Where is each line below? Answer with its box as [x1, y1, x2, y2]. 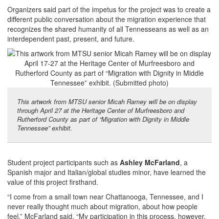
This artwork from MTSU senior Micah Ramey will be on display [17, 96, 197, 106]
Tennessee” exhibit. [17, 123, 74, 132]
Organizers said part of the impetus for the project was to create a [7, 4, 211, 14]
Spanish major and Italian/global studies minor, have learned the [7, 167, 206, 177]
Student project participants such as [7, 157, 120, 167]
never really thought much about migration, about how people [7, 201, 197, 211]
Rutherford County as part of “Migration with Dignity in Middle [17, 114, 189, 124]
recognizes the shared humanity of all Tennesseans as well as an [7, 23, 209, 34]
